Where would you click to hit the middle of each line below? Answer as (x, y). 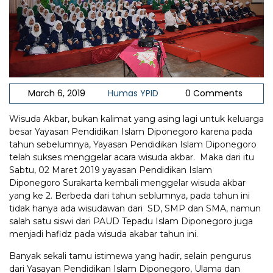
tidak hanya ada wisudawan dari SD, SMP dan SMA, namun (135, 208)
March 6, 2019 (57, 93)
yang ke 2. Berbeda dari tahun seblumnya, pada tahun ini (129, 195)
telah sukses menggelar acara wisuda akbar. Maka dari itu (132, 157)
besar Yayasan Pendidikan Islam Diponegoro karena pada (131, 131)
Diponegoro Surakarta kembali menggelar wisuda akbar (127, 183)
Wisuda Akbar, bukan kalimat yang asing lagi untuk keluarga (136, 119)
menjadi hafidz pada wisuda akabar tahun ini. (104, 234)
